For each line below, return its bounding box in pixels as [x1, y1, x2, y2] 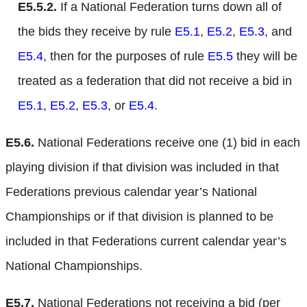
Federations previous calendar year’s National [5, 185, 257, 199]
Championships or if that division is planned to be [5, 210, 273, 224]
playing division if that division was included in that [5, 160, 279, 175]
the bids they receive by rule [18, 25, 175, 39]
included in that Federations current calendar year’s [5, 234, 286, 249]
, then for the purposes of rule [43, 49, 208, 64]
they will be [233, 49, 297, 64]
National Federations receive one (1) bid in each [34, 136, 300, 150]
